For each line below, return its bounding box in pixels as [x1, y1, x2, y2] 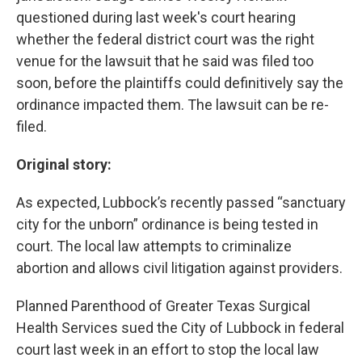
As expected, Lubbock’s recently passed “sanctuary [16, 194, 346, 211]
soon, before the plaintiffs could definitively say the [16, 74, 343, 91]
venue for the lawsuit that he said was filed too [16, 53, 314, 69]
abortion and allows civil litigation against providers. [16, 259, 346, 276]
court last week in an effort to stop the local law [16, 341, 319, 358]
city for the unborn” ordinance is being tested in [16, 216, 318, 233]
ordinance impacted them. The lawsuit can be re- [16, 96, 329, 113]
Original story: [16, 156, 115, 173]
